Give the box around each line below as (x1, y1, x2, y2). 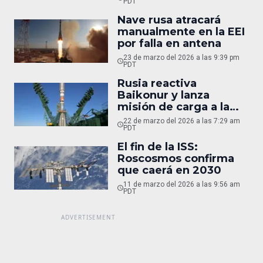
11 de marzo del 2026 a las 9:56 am (123, 180, 240, 188)
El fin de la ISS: (117, 140, 198, 153)
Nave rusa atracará (117, 14, 221, 26)
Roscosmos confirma (117, 152, 234, 165)
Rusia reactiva (117, 77, 197, 90)
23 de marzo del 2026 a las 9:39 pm (123, 53, 240, 62)
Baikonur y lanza (117, 89, 210, 102)
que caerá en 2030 (117, 164, 221, 177)
